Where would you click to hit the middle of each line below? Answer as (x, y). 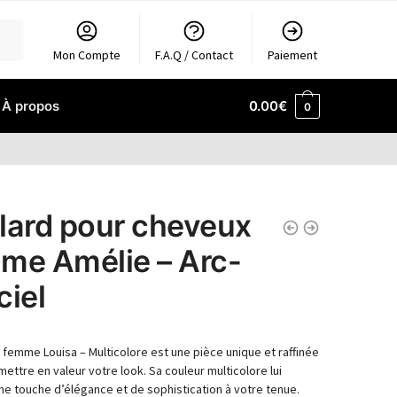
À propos (31, 106)
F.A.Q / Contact (195, 55)
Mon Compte (87, 55)
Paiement (293, 55)
